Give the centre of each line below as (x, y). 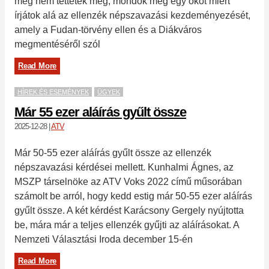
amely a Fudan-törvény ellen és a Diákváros (108, 29)
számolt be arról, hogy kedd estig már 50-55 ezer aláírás (133, 196)
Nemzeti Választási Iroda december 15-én (104, 239)
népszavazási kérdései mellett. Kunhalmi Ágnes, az (124, 167)
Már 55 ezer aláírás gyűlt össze (100, 112)
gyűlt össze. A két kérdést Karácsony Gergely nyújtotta (129, 210)
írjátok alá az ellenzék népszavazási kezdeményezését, (132, 15)
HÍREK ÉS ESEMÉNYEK (53, 92)
